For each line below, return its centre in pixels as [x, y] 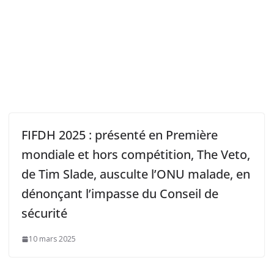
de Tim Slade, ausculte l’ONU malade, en [135, 174]
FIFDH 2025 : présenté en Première [119, 135]
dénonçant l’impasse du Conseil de [120, 194]
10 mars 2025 [52, 239]
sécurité [44, 213]
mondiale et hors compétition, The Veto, [135, 155]
